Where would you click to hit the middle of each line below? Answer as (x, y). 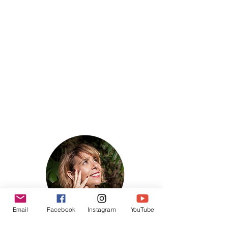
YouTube (142, 209)
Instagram (102, 209)
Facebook (61, 209)
